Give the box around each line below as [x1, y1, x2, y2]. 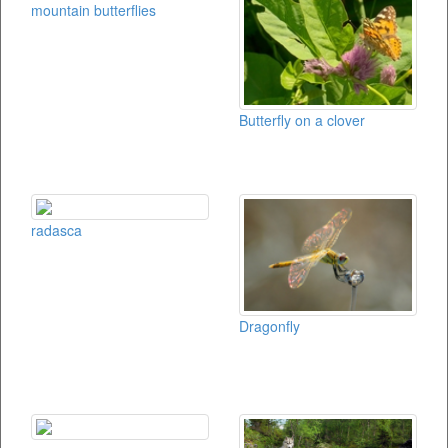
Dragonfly [239, 315, 300, 336]
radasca [31, 220, 82, 240]
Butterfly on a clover [239, 110, 365, 130]
